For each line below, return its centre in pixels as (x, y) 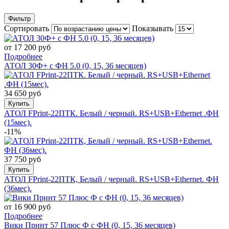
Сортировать (28, 28)
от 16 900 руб (27, 207)
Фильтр (19, 18)
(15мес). (18, 122)
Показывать (154, 28)
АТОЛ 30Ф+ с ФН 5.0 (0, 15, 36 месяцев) (75, 65)
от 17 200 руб (27, 47)
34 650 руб (22, 93)
